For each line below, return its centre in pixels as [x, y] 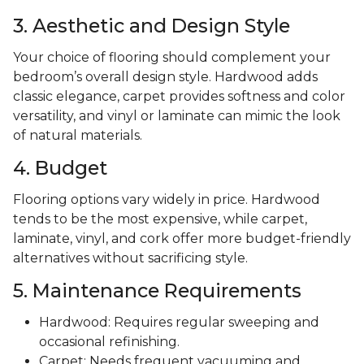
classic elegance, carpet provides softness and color [179, 97]
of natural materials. [78, 136]
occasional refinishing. [109, 342]
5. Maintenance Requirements [157, 291]
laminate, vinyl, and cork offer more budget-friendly [182, 239]
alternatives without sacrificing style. [130, 258]
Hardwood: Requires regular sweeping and [179, 323]
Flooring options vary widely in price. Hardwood [167, 200]
